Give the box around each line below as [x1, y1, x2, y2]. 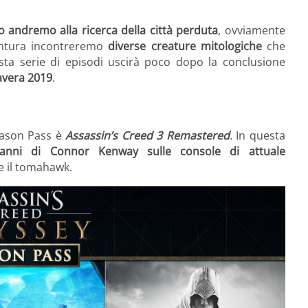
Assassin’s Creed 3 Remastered [65, 127, 230, 143]
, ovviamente [218, 23, 285, 38]
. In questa [229, 127, 285, 143]
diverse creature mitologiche [108, 38, 262, 54]
